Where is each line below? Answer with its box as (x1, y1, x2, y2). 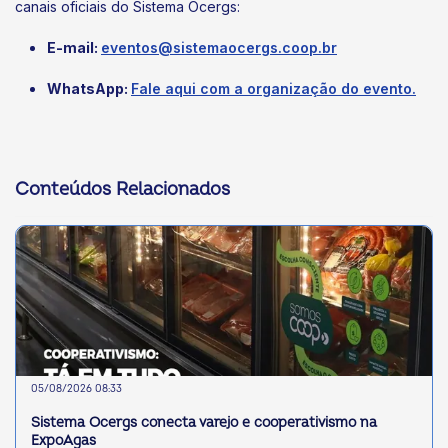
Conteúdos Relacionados (15, 178, 230, 202)
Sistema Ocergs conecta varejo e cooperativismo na (31, 414, 377, 432)
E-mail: (47, 38, 101, 56)
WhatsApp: (47, 80, 131, 98)
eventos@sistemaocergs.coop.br (101, 38, 337, 56)
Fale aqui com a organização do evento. (131, 80, 416, 98)
